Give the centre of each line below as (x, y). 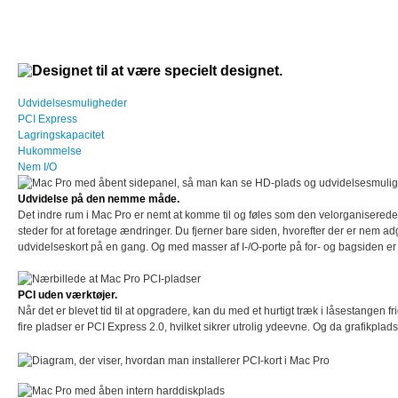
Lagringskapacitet (61, 135)
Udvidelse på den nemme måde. (99, 199)
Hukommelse (50, 151)
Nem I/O (37, 167)
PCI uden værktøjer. (68, 295)
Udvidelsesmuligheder (72, 103)
